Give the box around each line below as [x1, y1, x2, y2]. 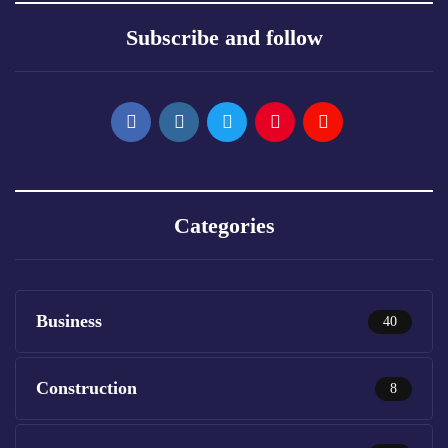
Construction [36, 378, 137, 398]
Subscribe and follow [125, 25, 323, 50]
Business [36, 311, 102, 331]
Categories [173, 213, 275, 238]
